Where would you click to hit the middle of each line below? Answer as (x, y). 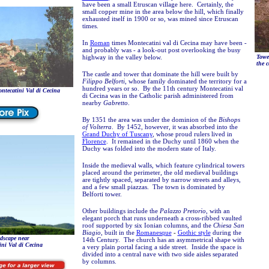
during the (226, 232)
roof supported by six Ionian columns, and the (147, 225)
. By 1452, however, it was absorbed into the (174, 127)
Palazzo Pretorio (183, 211)
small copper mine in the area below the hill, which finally (163, 11)
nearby (92, 103)
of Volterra (97, 127)
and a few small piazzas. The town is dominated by (153, 187)
